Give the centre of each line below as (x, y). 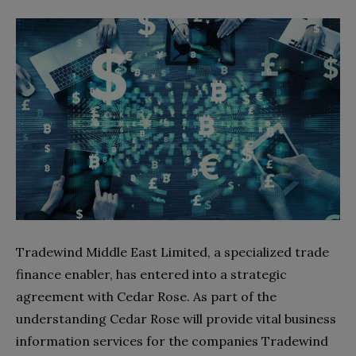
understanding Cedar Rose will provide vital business (176, 319)
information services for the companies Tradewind (172, 341)
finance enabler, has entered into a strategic (151, 275)
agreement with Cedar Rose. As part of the (146, 297)
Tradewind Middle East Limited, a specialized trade (172, 252)
